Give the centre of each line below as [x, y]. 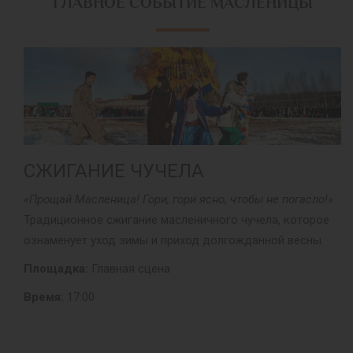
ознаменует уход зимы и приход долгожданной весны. [174, 240]
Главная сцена [129, 268]
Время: [44, 297]
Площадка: [56, 268]
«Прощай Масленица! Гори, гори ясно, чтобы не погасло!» [178, 199]
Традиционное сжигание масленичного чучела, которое [176, 219]
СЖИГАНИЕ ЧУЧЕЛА [114, 171]
